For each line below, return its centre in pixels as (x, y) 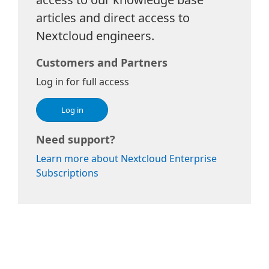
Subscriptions (67, 173)
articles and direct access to (113, 18)
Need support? (76, 139)
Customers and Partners (102, 62)
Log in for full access (83, 82)
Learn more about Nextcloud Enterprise (126, 159)
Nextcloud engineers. (95, 36)
